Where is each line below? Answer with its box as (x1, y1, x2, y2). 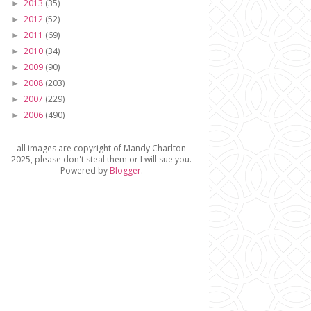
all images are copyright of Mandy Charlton (17, 142, 186, 154)
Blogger (109, 165, 141, 176)
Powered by (60, 165, 110, 176)
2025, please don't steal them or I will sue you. (11, 153, 192, 165)
